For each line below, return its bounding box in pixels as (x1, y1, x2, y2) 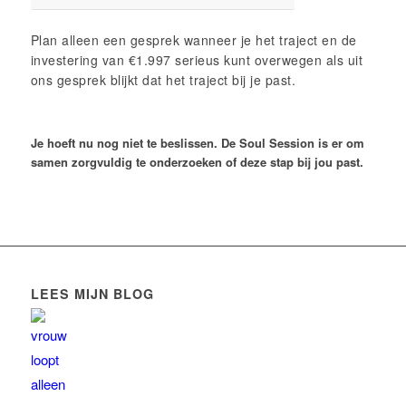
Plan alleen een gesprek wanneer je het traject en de (30, 31, 357, 50)
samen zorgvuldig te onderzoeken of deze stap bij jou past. (30, 153, 363, 171)
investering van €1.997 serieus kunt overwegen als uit (30, 51, 363, 70)
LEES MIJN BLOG (30, 285, 154, 304)
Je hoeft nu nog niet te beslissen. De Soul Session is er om (30, 134, 364, 152)
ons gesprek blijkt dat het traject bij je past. (30, 71, 296, 90)
